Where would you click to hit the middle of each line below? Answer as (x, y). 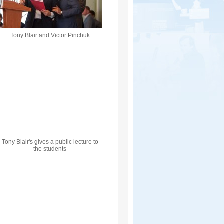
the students (50, 149)
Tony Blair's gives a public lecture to (50, 142)
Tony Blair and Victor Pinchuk (50, 35)
